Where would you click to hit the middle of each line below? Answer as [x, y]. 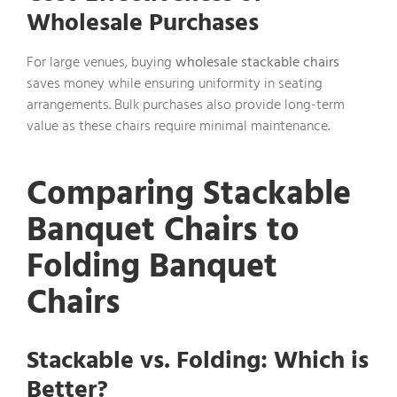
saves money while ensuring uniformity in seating [175, 84]
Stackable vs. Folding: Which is [198, 361]
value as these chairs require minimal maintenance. [178, 126]
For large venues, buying [101, 62]
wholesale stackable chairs [257, 62]
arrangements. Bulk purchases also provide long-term [186, 105]
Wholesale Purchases [143, 23]
